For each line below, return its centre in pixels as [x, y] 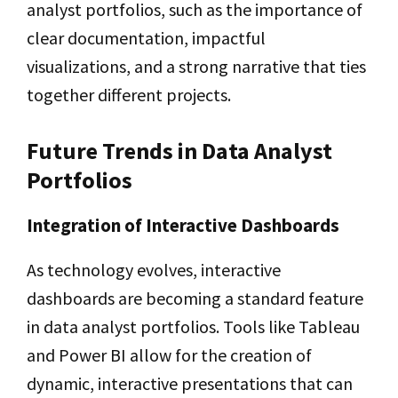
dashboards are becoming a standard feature [195, 298]
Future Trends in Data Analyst [179, 150]
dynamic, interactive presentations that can [190, 383]
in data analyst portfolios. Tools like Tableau [193, 326]
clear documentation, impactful [146, 37]
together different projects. [129, 94]
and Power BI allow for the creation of [169, 354]
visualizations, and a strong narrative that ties [196, 66]
